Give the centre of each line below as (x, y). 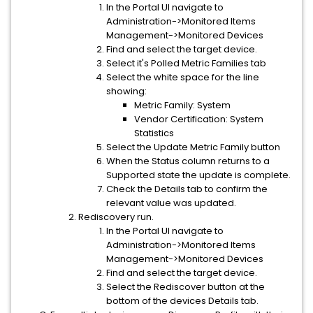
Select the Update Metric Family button (193, 147)
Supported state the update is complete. (198, 175)
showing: (126, 91)
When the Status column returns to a (188, 161)
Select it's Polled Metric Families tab (186, 63)
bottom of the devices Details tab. (182, 301)
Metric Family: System (182, 105)
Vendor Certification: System (199, 119)
